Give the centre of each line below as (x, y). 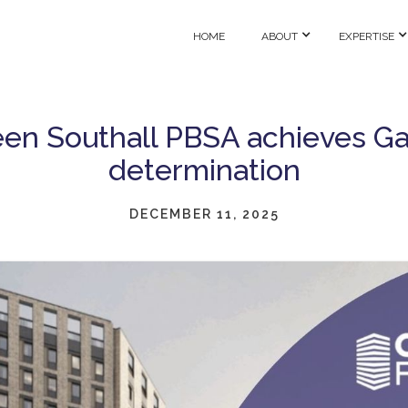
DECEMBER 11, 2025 (204, 214)
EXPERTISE (367, 36)
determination (204, 170)
